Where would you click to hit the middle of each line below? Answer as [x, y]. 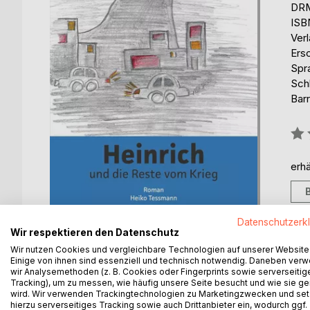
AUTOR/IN [203, 278]
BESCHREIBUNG [106, 278]
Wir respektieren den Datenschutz [95, 232]
